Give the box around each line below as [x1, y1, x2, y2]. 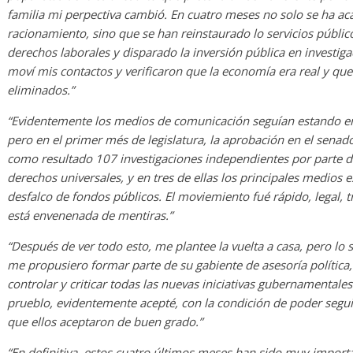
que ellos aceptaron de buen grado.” [7, 314, 203, 330]
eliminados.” [7, 82, 74, 98]
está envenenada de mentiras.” [7, 207, 173, 224]
